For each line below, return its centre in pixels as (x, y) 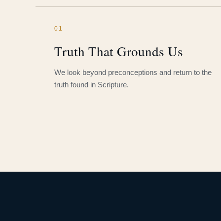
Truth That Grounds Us (119, 51)
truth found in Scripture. (92, 85)
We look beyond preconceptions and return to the (133, 72)
